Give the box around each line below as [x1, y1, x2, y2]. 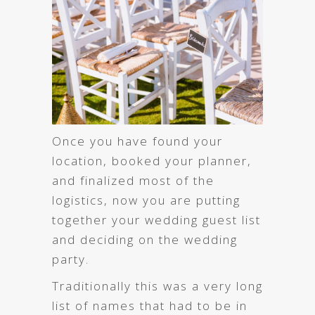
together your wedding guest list [52, 211, 261, 228]
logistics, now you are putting [52, 191, 240, 208]
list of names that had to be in [52, 297, 247, 314]
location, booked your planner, [52, 152, 252, 169]
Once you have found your [52, 132, 223, 149]
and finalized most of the [52, 172, 214, 188]
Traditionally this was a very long [52, 277, 263, 294]
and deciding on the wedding [52, 231, 238, 247]
